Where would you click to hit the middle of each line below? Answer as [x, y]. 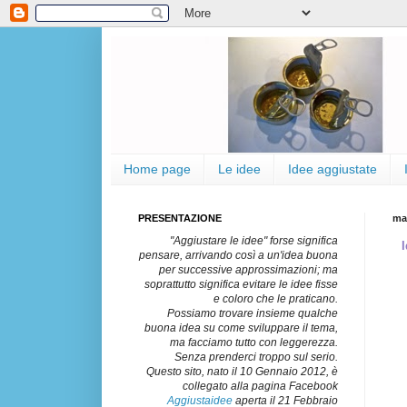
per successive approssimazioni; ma [248, 269]
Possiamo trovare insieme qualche [253, 313]
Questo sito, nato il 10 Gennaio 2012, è [242, 371]
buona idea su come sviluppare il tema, [241, 328]
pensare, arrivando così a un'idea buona [238, 255]
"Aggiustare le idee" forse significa [254, 240]
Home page [157, 169]
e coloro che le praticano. [276, 298]
